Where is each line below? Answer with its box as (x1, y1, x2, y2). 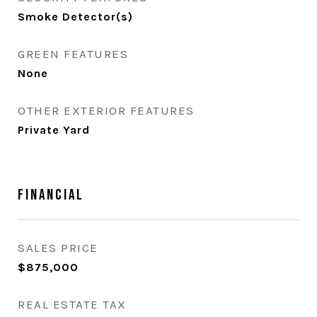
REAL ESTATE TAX (18, 297, 127, 311)
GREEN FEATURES (18, 47, 128, 61)
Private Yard (18, 123, 90, 137)
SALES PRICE (18, 241, 98, 255)
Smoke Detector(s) (18, 10, 133, 23)
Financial (18, 186, 84, 204)
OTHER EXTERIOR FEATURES (18, 103, 195, 117)
